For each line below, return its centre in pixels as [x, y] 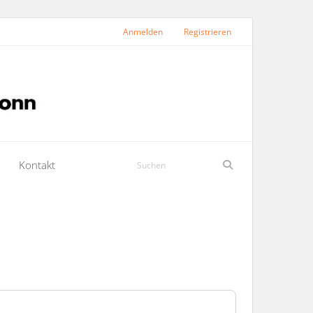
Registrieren [208, 32]
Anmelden [143, 32]
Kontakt [37, 165]
